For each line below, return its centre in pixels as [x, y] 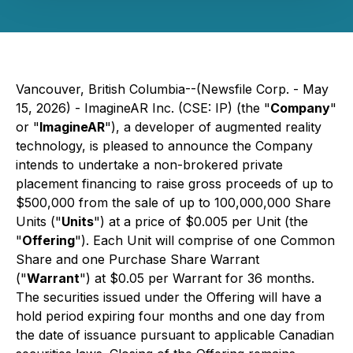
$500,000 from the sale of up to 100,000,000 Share [173, 203]
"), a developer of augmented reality [213, 127]
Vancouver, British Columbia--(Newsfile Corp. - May [172, 89]
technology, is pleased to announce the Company [164, 146]
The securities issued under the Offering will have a [169, 297]
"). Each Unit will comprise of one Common [205, 240]
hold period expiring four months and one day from [170, 316]
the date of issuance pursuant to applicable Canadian [175, 335]
